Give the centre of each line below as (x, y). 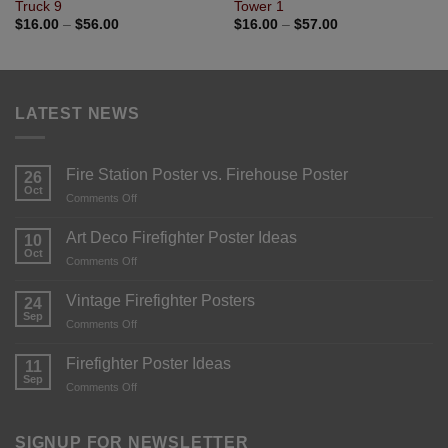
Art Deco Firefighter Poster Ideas (181, 238)
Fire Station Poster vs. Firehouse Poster (207, 175)
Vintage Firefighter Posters (160, 301)
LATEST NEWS (77, 113)
